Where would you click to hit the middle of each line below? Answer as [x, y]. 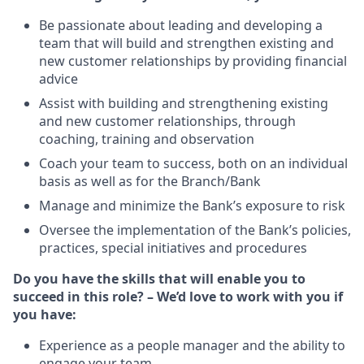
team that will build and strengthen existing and [186, 43]
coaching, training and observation [147, 139]
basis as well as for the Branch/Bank [150, 181]
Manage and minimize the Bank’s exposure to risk [192, 205]
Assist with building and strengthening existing [184, 103]
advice [58, 78]
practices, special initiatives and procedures [173, 247]
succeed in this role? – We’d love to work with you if [178, 296]
